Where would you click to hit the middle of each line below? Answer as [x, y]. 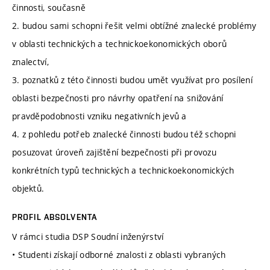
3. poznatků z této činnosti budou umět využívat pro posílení [132, 80]
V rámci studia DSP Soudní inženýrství [88, 237]
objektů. [28, 189]
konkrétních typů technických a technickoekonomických [123, 171]
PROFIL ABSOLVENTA [55, 217]
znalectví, [30, 62]
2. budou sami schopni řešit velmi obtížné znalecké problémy [134, 26]
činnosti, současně [49, 8]
